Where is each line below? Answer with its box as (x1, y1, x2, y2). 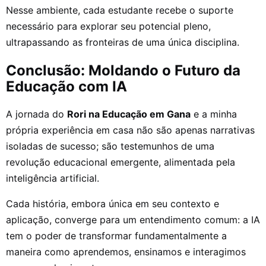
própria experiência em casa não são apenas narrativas (6, 123, 255, 136)
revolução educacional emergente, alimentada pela (6, 156, 235, 168)
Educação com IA (6, 77, 127, 95)
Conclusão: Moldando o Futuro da (6, 61, 240, 79)
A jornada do (6, 107, 67, 120)
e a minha (191, 107, 237, 120)
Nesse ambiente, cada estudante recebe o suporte (6, 4, 233, 16)
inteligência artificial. (6, 172, 102, 184)
